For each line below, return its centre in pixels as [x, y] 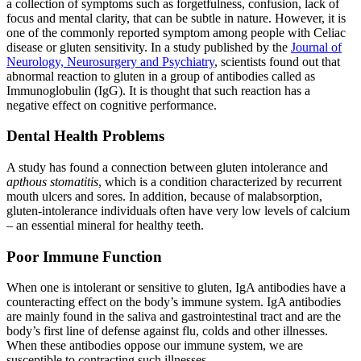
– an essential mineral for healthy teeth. [105, 226]
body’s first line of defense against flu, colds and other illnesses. [167, 331]
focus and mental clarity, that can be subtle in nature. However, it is [176, 18]
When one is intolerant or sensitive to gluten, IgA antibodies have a [176, 288]
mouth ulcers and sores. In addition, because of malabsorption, [164, 197]
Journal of [316, 47]
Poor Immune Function [84, 256]
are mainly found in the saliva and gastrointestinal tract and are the [174, 317]
